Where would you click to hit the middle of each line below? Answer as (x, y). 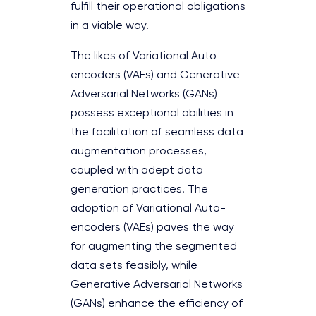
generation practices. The (139, 189)
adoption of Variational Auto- (148, 208)
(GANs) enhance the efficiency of (157, 304)
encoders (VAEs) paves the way (152, 227)
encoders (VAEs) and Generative (155, 75)
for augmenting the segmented (154, 247)
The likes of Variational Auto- (146, 56)
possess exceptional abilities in (152, 113)
